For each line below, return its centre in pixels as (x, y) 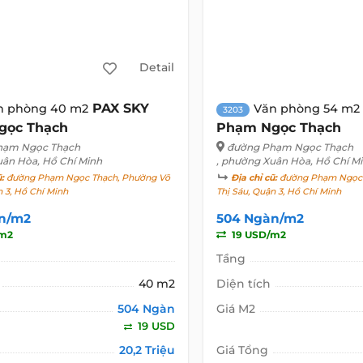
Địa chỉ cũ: (254, 177)
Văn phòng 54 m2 (306, 108)
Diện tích (243, 283)
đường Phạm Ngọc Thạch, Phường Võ (88, 177)
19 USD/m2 (257, 234)
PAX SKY (121, 108)
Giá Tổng (242, 350)
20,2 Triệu (147, 350)
